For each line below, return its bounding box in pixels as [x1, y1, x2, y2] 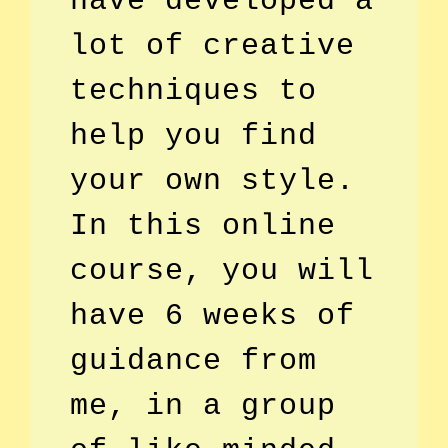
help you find [70, 118, 317, 153]
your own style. [70, 163, 355, 198]
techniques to [70, 73, 317, 108]
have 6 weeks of [70, 298, 355, 333]
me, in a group [70, 388, 336, 423]
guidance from [70, 343, 317, 378]
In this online [70, 208, 336, 243]
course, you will [70, 253, 374, 288]
